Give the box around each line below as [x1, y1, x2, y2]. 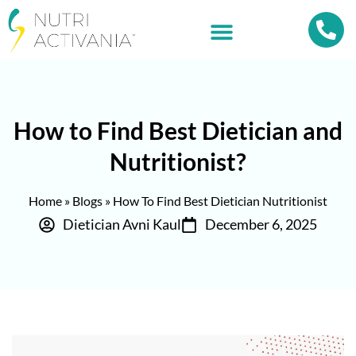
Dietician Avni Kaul [63, 215, 181, 234]
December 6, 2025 [205, 215, 317, 234]
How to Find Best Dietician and [14, 116, 342, 145]
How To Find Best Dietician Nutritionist [113, 193, 327, 209]
